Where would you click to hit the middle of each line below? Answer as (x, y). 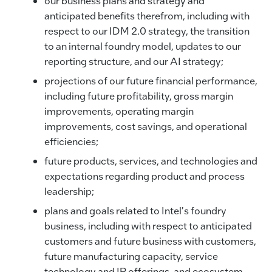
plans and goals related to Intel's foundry (135, 210)
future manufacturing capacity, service (131, 256)
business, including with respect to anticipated (148, 225)
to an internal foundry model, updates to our (142, 46)
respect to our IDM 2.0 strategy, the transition (147, 30)
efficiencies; (71, 141)
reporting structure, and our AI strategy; (134, 61)
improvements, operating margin (119, 110)
